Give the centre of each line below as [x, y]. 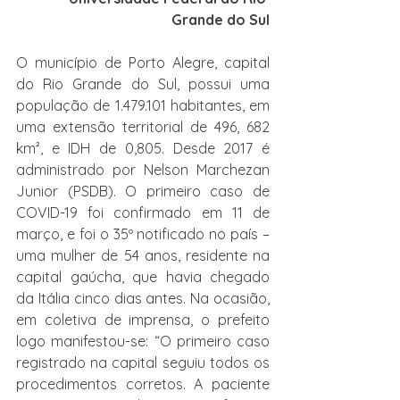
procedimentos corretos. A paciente [143, 384]
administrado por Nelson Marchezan [143, 170]
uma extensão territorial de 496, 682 [143, 127]
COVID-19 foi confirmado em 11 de [143, 212]
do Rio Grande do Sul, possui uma [143, 84]
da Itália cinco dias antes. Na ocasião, [143, 298]
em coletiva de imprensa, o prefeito [143, 320]
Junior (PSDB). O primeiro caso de [143, 191]
